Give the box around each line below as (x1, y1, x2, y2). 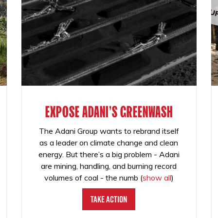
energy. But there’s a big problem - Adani (38, 149, 180, 159)
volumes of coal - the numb (44, 173, 138, 182)
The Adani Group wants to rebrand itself (38, 126, 179, 136)
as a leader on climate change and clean (39, 138, 179, 147)
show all (142, 173, 171, 182)
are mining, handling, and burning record (41, 161, 177, 171)
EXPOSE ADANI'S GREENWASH (45, 103, 173, 120)
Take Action (91, 193, 127, 205)
